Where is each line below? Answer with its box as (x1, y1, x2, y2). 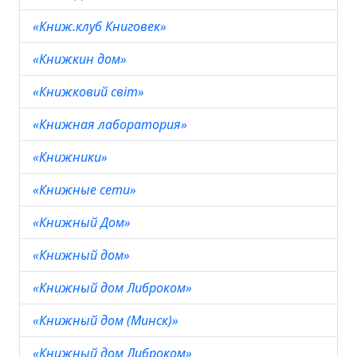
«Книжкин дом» (33, 50, 130, 68)
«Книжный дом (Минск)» (33, 312, 182, 329)
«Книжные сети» (33, 181, 139, 198)
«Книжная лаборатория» (33, 116, 190, 133)
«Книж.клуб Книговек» (33, 18, 170, 35)
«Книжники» (33, 148, 111, 166)
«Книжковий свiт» (33, 83, 147, 100)
